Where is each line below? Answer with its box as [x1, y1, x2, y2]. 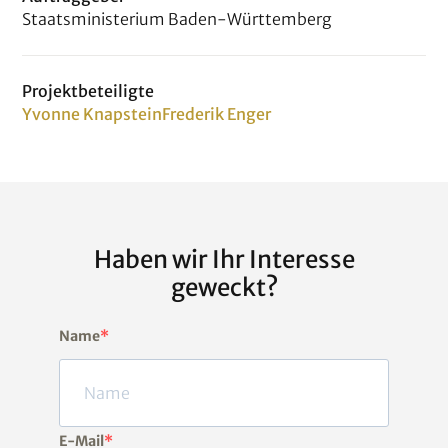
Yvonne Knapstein [22, 104, 163, 125]
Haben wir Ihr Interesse [93, 244, 355, 276]
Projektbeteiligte [22, 81, 155, 102]
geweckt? [170, 272, 278, 304]
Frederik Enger [162, 104, 272, 125]
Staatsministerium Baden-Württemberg [22, 9, 333, 30]
